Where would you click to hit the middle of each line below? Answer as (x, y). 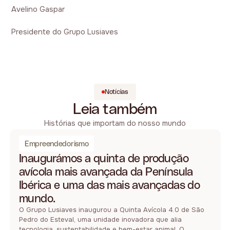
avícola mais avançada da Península (106, 172)
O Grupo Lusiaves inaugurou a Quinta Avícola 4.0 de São (111, 210)
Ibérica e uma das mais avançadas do (109, 185)
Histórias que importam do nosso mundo (115, 124)
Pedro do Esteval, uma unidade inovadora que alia (100, 220)
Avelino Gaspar (38, 9)
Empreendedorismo (57, 143)
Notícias (116, 92)
